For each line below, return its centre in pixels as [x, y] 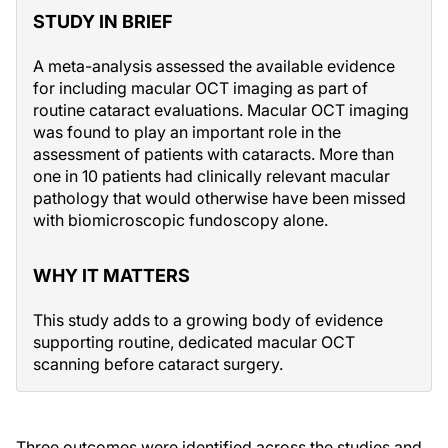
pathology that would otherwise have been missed [219, 198]
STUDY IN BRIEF [103, 21]
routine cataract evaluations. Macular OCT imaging [221, 110]
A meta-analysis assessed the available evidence [214, 66]
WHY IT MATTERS [111, 275]
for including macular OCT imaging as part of [200, 88]
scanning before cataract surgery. [158, 364]
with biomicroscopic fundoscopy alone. [180, 220]
